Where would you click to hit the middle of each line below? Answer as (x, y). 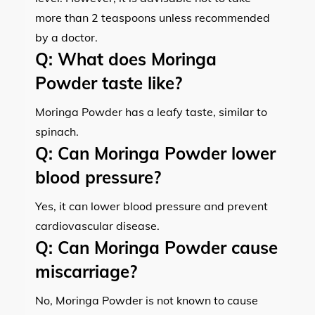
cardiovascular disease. (97, 225)
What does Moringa (135, 59)
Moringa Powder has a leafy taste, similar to (151, 111)
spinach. (57, 131)
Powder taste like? (109, 83)
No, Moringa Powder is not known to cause (147, 300)
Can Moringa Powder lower (164, 153)
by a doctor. (66, 37)
